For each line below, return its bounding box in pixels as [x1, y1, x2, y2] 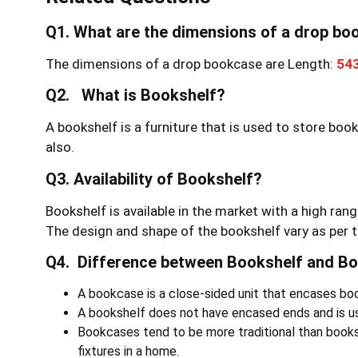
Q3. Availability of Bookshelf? [46, 169, 274, 189]
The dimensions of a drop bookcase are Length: [46, 56, 336, 73]
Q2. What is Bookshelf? [46, 86, 225, 105]
